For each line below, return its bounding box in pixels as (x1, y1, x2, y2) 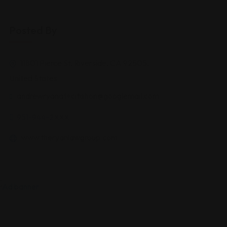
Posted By (9, 24, 57, 36)
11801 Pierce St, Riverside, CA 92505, (19, 58, 149, 68)
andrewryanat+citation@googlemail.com (17, 91, 159, 101)
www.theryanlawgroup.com (20, 132, 118, 142)
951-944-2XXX (17, 112, 69, 122)
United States (9, 73, 57, 83)
